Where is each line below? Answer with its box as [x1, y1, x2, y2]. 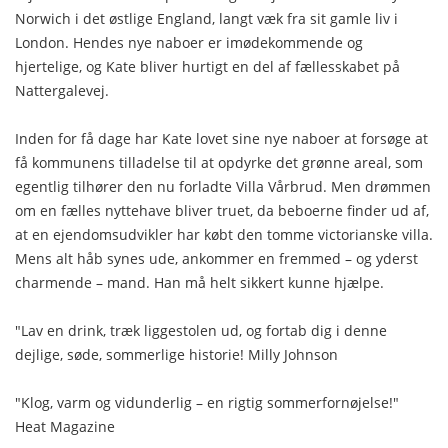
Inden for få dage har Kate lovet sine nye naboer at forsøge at [15, 128, 428, 148]
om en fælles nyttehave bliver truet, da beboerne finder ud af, [15, 200, 429, 220]
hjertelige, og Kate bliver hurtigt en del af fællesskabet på [15, 56, 400, 76]
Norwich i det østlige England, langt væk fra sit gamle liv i [15, 8, 398, 28]
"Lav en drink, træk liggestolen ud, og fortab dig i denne [15, 320, 387, 340]
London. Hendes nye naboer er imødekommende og [15, 32, 363, 52]
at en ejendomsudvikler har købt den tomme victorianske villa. [15, 224, 433, 244]
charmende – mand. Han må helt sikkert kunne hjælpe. [15, 272, 388, 292]
